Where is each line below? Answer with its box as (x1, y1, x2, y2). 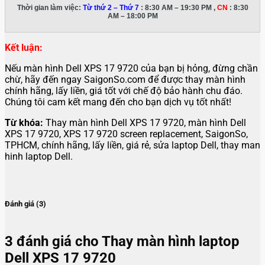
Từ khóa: (5, 117, 43, 128)
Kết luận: (5, 41, 43, 53)
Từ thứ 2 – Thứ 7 (82, 3, 139, 12)
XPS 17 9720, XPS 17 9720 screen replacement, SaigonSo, (5, 128, 248, 140)
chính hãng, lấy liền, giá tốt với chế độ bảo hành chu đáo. (5, 85, 243, 96)
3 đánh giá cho (5, 233, 102, 250)
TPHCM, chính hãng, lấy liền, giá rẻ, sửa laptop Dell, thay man (5, 139, 260, 151)
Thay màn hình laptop (102, 233, 240, 250)
